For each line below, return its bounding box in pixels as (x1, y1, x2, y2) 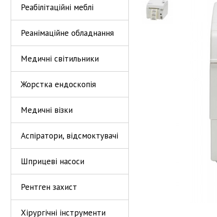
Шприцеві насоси (21, 156, 84, 167)
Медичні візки (21, 105, 73, 115)
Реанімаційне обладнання (21, 28, 114, 38)
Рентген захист (21, 182, 77, 192)
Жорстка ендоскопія (21, 79, 96, 90)
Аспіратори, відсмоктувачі (21, 130, 118, 141)
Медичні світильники (21, 53, 99, 64)
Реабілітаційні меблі (21, 2, 93, 13)
